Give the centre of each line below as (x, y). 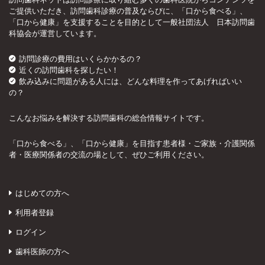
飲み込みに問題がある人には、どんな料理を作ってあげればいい (130, 81)
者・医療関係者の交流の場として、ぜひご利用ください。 (109, 155)
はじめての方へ (42, 193)
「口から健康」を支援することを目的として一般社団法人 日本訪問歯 (132, 22)
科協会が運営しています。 (55, 33)
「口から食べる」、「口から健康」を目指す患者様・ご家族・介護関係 (132, 143)
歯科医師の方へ (42, 252)
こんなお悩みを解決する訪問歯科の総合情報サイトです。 (109, 118)
